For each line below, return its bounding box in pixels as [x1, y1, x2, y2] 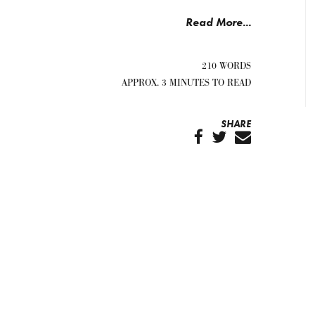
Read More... [186, 15, 251, 30]
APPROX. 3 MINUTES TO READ [122, 77, 251, 89]
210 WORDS [202, 60, 251, 72]
